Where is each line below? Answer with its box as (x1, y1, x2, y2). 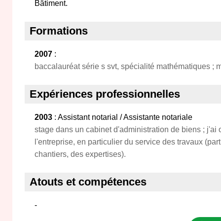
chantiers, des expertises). (35, 150, 126, 158)
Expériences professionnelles (30, 88, 180, 100)
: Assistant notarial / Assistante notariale (52, 113, 192, 121)
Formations (30, 25, 88, 37)
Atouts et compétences (30, 176, 147, 188)
